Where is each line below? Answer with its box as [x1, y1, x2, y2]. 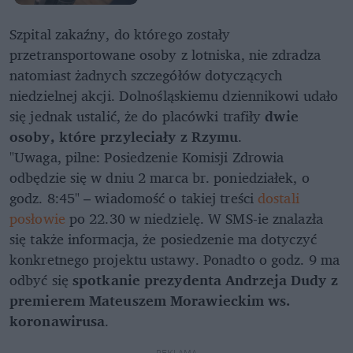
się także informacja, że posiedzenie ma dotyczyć [9, 227, 317, 251]
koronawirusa [9, 309, 106, 333]
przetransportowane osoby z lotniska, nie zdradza [9, 43, 321, 67]
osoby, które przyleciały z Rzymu [9, 124, 239, 149]
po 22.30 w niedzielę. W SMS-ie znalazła [65, 206, 323, 231]
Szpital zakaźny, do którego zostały [9, 22, 231, 46]
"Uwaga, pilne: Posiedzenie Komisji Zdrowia [9, 145, 284, 169]
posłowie [9, 206, 65, 231]
